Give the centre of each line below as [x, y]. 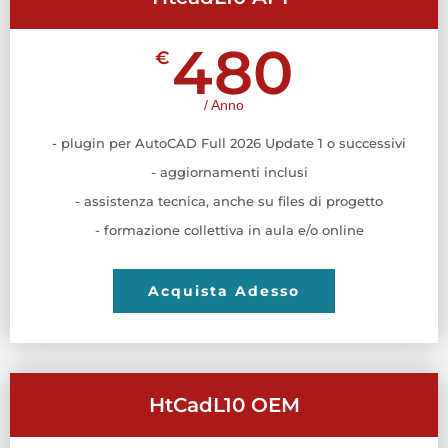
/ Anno [224, 104]
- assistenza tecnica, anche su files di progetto [229, 200]
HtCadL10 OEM [224, 404]
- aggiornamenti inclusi [229, 171]
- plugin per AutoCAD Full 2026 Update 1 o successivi [229, 142]
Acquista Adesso [224, 290]
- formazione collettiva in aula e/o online [229, 229]
